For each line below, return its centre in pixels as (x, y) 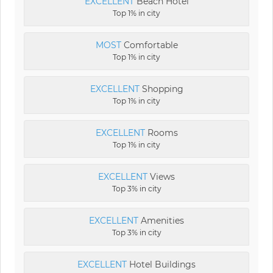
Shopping (161, 89)
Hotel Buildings (161, 264)
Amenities (161, 220)
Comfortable (149, 45)
